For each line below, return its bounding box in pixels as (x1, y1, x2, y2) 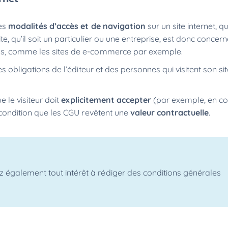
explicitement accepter (61, 95, 153, 105)
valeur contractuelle (130, 107, 209, 118)
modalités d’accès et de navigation (6, 21, 146, 31)
